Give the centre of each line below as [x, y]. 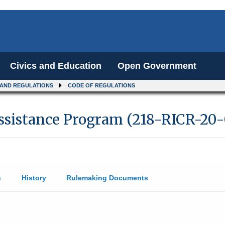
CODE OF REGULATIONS [101, 85]
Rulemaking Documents [107, 178]
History [34, 178]
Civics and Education [56, 66]
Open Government [157, 66]
